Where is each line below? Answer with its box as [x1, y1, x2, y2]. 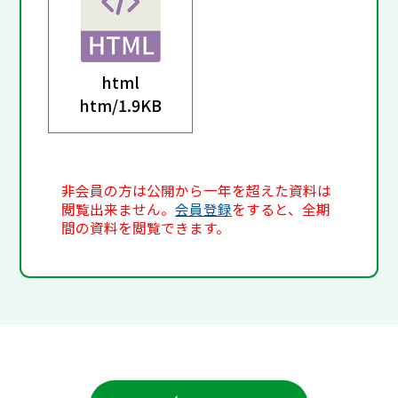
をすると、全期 [232, 198, 331, 219]
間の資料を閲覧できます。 [61, 217, 231, 238]
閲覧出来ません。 [61, 198, 176, 219]
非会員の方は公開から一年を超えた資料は [61, 179, 332, 201]
